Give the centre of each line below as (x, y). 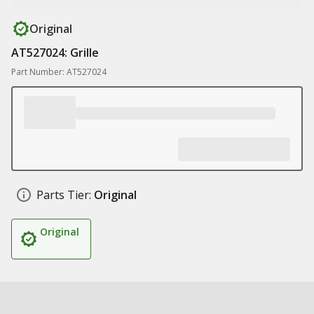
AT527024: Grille (55, 53)
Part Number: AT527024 (59, 72)
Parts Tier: (64, 195)
